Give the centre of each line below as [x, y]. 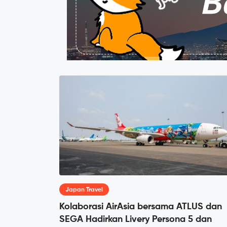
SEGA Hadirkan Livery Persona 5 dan [136, 220]
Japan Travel [84, 190]
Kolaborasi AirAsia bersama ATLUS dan [141, 207]
